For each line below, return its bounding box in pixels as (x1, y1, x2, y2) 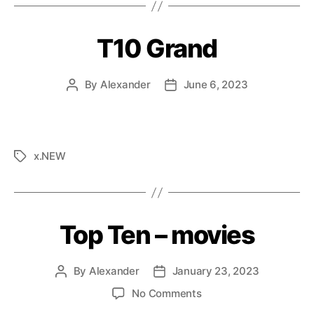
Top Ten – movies (59, 219, 255, 251)
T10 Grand (97, 33, 217, 64)
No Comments (132, 287, 202, 301)
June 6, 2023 (183, 78, 248, 92)
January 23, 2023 (172, 264, 259, 278)
